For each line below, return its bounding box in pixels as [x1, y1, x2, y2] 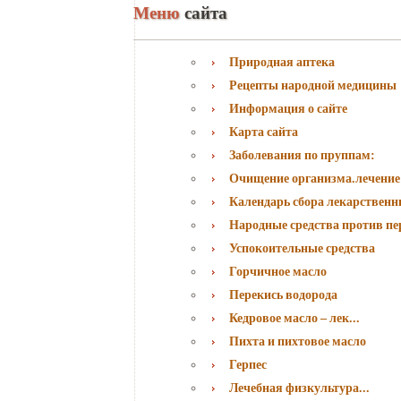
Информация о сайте [229, 101, 347, 115]
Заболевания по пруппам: [229, 148, 375, 162]
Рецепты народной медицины [229, 78, 397, 92]
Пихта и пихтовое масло [229, 334, 366, 348]
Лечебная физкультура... [229, 380, 370, 395]
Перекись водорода [229, 287, 337, 302]
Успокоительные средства [229, 241, 375, 255]
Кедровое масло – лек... [229, 311, 360, 325]
